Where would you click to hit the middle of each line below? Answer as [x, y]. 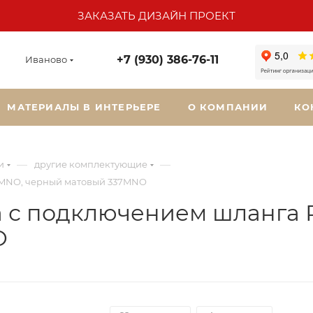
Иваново [46, 59]
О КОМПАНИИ [228, 107]
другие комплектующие [91, 164]
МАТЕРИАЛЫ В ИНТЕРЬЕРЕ [84, 107]
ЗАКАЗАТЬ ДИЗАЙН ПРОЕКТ [156, 16]
